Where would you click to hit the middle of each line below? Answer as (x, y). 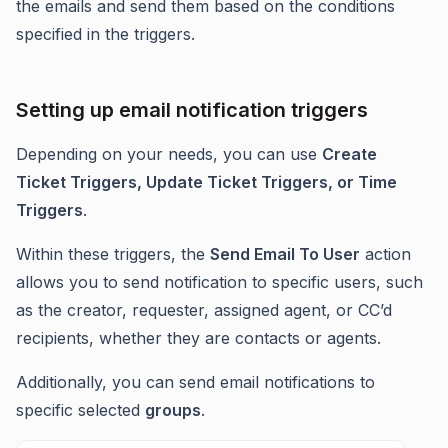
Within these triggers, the (113, 254)
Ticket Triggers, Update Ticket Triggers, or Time (206, 182)
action (385, 254)
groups (173, 410)
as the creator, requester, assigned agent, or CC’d (204, 310)
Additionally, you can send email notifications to (195, 382)
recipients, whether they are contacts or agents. (198, 338)
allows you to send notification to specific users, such (219, 282)
